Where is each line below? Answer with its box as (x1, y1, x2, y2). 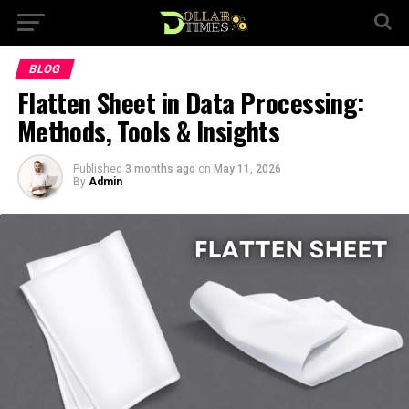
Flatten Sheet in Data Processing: (16, 83, 364, 121)
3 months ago (124, 163, 195, 175)
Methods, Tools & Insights (16, 111, 280, 150)
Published (72, 163, 122, 175)
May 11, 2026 (213, 163, 281, 175)
